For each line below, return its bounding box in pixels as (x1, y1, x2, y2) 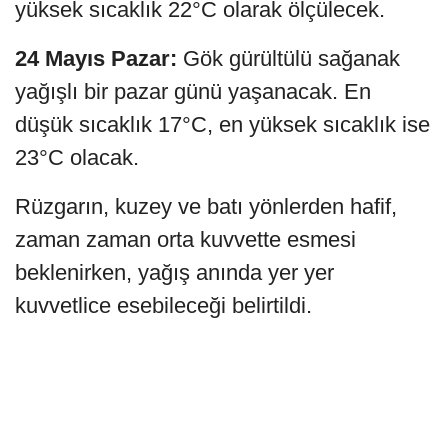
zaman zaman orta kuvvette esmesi (15, 226, 356, 252)
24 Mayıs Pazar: (15, 45, 177, 71)
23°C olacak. (15, 144, 139, 170)
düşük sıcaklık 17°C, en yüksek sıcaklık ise (15, 111, 430, 137)
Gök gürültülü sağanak (177, 45, 400, 71)
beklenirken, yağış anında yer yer (15, 259, 334, 285)
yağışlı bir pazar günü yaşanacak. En (15, 78, 371, 104)
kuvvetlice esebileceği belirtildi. (15, 292, 312, 318)
